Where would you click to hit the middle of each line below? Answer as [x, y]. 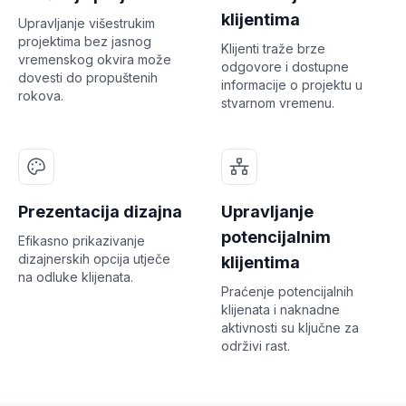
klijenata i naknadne [280, 309]
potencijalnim [276, 237]
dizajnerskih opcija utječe [94, 258]
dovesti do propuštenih [88, 77]
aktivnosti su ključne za [290, 327]
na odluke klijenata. [76, 276]
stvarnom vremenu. [278, 102]
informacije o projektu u [292, 84]
